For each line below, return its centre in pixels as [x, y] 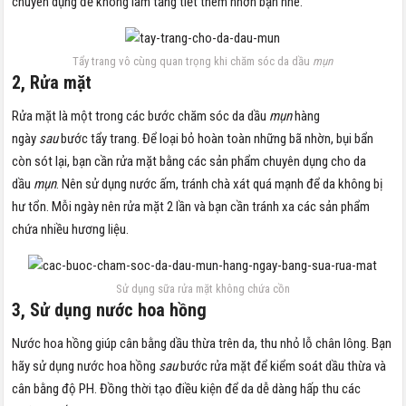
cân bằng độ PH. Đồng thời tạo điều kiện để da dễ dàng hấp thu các [187, 388]
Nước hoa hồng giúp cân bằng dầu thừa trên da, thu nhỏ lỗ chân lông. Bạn [202, 343]
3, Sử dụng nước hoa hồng [110, 309]
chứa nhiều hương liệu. [71, 229]
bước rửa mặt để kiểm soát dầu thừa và [284, 366]
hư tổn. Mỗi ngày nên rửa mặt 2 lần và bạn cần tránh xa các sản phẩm [191, 206]
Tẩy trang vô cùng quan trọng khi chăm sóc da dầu [193, 61]
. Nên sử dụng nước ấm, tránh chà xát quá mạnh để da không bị [220, 184]
